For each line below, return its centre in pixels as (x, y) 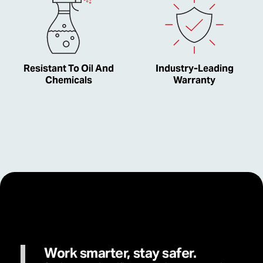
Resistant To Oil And (69, 68)
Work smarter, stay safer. (120, 253)
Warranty (194, 80)
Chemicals (69, 80)
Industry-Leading (194, 68)
